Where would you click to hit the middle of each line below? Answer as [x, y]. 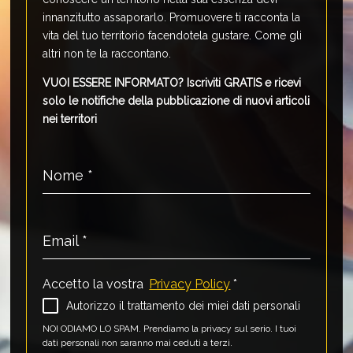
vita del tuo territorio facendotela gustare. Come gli [173, 35]
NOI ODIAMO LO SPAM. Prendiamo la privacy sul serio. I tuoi [170, 328]
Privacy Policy [190, 284]
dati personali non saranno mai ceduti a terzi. [138, 342]
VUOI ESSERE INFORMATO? [115, 82]
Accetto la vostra [95, 284]
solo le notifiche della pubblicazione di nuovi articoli [176, 100]
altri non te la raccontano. [107, 53]
